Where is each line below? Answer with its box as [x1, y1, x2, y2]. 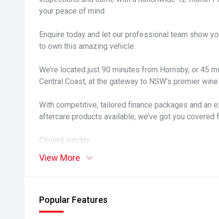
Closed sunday [39, 135, 90, 145]
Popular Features [39, 195, 108, 205]
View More [39, 153, 80, 163]
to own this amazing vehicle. [39, 42, 135, 51]
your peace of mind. [39, 6, 106, 16]
